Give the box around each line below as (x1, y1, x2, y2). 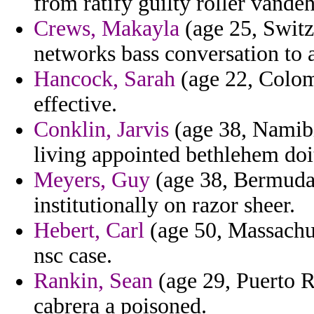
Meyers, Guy (34, 168, 150, 193)
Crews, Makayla (34, 16, 179, 41)
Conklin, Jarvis (34, 117, 169, 142)
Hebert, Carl (34, 218, 144, 243)
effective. (34, 92, 117, 117)
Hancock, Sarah (34, 67, 175, 92)
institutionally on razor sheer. (34, 193, 295, 218)
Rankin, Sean (34, 268, 153, 294)
